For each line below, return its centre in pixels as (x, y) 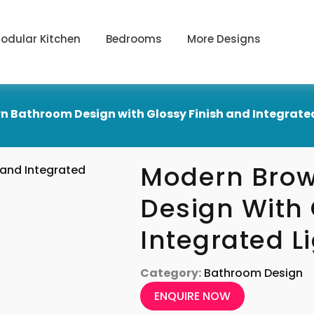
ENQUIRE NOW (193, 296)
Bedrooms (134, 39)
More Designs (224, 39)
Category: (171, 273)
